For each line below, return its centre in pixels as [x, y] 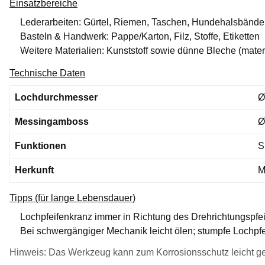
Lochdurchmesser [56, 97]
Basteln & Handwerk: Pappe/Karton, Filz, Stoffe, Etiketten [140, 36]
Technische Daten [47, 73]
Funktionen [41, 146]
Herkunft [34, 170]
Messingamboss [52, 122]
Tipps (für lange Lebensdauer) [72, 198]
